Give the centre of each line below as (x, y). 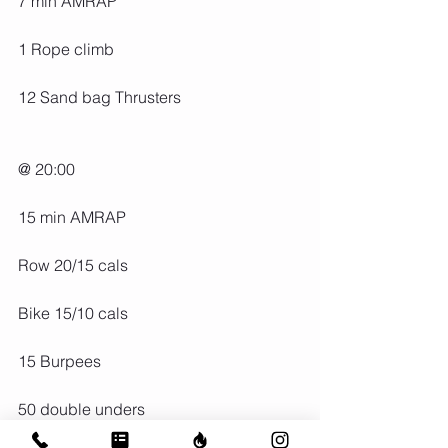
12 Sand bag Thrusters (99, 97)
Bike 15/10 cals (73, 313)
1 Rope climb (66, 49)
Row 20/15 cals (73, 265)
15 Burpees (59, 361)
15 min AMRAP (72, 217)
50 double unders (81, 409)
